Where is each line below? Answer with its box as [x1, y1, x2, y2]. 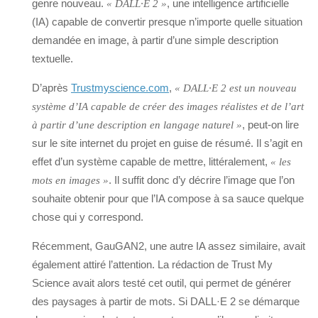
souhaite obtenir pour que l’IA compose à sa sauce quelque [32, 192, 304, 205]
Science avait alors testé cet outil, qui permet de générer [32, 277, 291, 290]
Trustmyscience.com [71, 82, 169, 94]
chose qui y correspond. [32, 211, 143, 224]
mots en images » [32, 175, 109, 187]
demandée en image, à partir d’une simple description [32, 34, 278, 47]
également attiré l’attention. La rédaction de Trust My [32, 258, 273, 271]
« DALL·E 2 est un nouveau [175, 82, 297, 94]
